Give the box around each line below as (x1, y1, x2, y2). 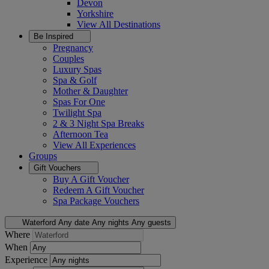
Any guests (131, 218, 171, 227)
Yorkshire (77, 8, 113, 19)
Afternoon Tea (53, 129, 108, 139)
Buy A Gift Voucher (53, 174, 129, 184)
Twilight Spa (53, 107, 101, 118)
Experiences (89, 140, 136, 150)
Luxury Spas (53, 64, 101, 74)
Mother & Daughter (53, 86, 128, 96)
